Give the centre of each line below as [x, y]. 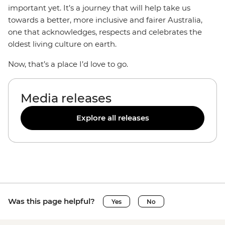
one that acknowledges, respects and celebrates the [105, 32]
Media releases [66, 98]
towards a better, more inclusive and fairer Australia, [105, 20]
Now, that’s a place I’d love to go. [68, 64]
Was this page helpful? [51, 201]
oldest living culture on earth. [62, 44]
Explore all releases [113, 118]
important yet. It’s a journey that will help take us [99, 8]
